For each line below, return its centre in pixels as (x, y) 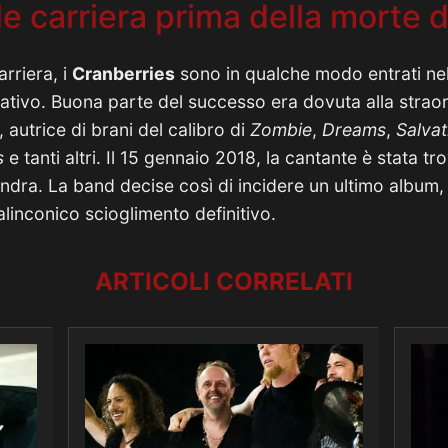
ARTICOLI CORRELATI (224, 281)
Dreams (354, 129)
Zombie (281, 129)
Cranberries (123, 73)
